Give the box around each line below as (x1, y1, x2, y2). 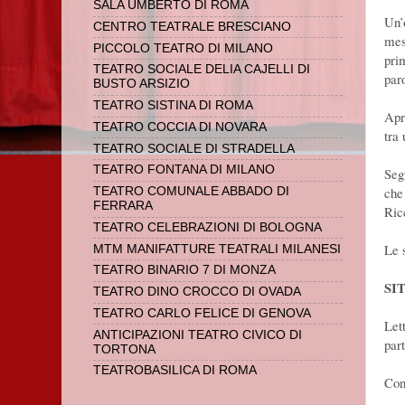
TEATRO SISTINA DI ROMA (93, 99, 253, 113)
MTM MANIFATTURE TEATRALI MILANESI (93, 241, 341, 256)
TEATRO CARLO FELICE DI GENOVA (93, 306, 311, 320)
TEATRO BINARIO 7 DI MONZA (93, 263, 276, 278)
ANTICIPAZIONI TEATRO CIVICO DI (93, 327, 302, 342)
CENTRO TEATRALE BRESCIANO (93, 19, 291, 33)
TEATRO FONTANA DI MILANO (93, 163, 275, 177)
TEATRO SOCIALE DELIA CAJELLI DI (93, 62, 310, 77)
